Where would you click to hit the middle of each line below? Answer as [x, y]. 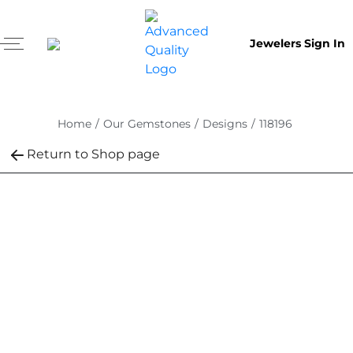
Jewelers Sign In [297, 43]
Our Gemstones [147, 124]
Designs [225, 124]
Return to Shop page [93, 154]
